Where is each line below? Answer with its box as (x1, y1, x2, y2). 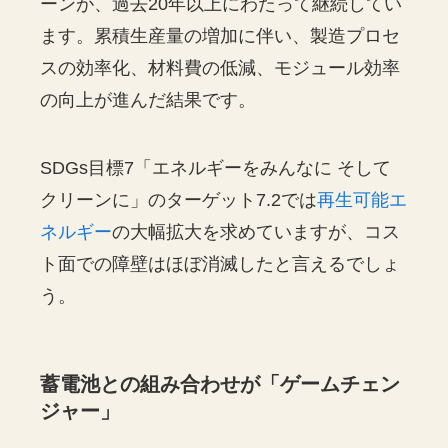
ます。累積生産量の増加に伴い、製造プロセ (40, 25, 401, 46)
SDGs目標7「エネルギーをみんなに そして (40, 157, 392, 178)
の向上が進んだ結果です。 (40, 89, 257, 110)
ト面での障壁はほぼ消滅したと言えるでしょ (40, 253, 401, 274)
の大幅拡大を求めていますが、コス (112, 221, 401, 242)
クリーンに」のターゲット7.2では (40, 189, 318, 210)
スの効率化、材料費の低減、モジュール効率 (40, 57, 401, 78)
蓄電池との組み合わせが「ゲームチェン (40, 372, 401, 395)
